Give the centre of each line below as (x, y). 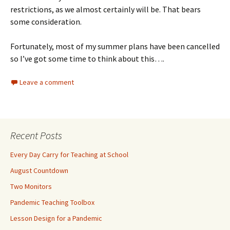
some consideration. (46, 22)
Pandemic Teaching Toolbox (52, 202)
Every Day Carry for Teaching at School (69, 155)
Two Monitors (31, 186)
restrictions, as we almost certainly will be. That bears (106, 9)
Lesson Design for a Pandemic (56, 218)
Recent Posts (36, 135)
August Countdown (39, 170)
